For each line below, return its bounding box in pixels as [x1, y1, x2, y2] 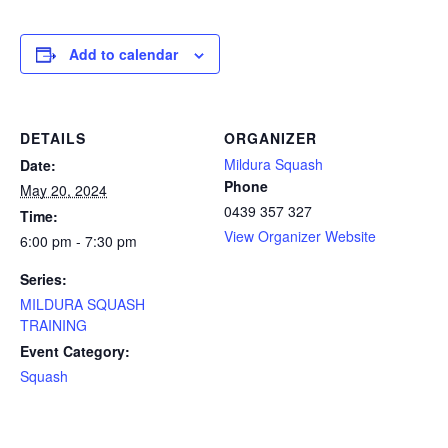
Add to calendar [69, 44, 178, 64]
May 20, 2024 [20, 180, 107, 200]
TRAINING [20, 315, 87, 335]
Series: [20, 269, 67, 289]
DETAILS [20, 128, 86, 148]
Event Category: [20, 341, 130, 361]
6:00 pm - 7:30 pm [20, 231, 137, 251]
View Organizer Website [224, 226, 376, 246]
